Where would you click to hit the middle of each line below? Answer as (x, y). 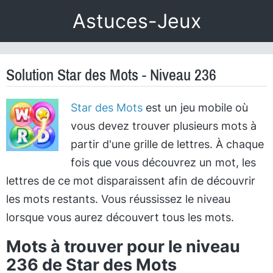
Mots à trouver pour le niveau (123, 246)
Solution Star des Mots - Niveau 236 (111, 75)
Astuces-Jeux (136, 21)
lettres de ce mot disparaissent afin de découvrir (131, 181)
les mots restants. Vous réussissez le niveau (118, 199)
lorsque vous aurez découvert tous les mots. (120, 217)
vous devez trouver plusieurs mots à (163, 126)
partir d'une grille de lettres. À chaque (167, 144)
